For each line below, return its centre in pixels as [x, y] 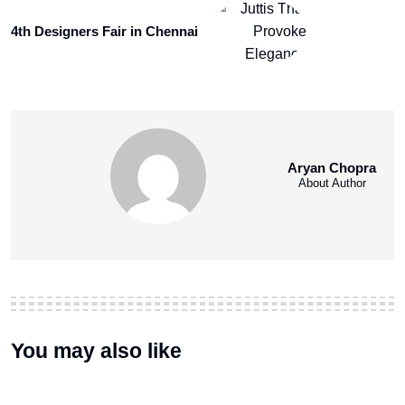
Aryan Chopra [332, 168]
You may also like [96, 351]
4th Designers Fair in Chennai [104, 32]
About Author [332, 184]
